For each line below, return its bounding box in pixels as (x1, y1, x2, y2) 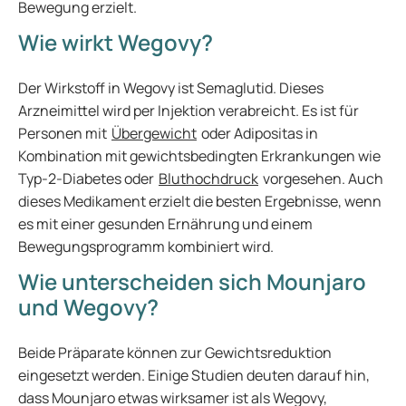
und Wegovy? (18, 292, 159, 322)
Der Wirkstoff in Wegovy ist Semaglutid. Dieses (18, 78, 324, 98)
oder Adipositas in (197, 123, 318, 143)
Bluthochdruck (159, 169, 258, 188)
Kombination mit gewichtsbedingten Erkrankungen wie (18, 146, 381, 166)
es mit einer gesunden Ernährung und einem (18, 214, 313, 234)
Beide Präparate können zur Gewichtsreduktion (18, 343, 332, 362)
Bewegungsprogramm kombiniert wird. (18, 237, 274, 256)
